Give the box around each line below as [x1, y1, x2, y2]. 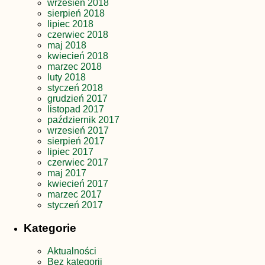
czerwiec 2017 [47, 157, 108, 168]
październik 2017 [47, 115, 119, 125]
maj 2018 [47, 40, 86, 51]
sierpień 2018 [47, 8, 105, 19]
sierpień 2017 [47, 136, 105, 147]
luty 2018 [47, 72, 86, 83]
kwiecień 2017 [47, 179, 108, 189]
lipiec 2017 [47, 147, 93, 157]
